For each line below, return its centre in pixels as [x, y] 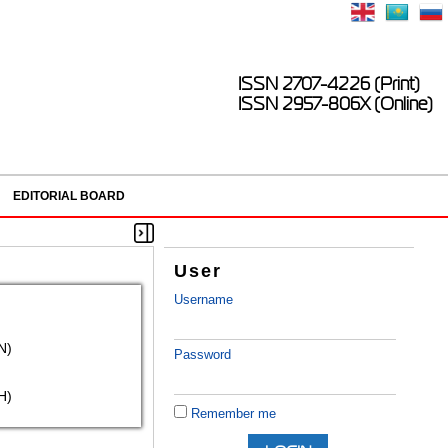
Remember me [234, 414]
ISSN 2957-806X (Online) [335, 104]
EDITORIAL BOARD [68, 196]
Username [204, 300]
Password [203, 355]
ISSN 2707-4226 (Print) [329, 84]
